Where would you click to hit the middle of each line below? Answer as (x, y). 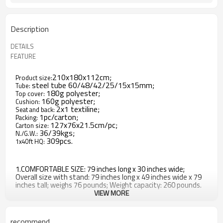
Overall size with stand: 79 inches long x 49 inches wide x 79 (109, 177)
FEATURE (23, 56)
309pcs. (59, 141)
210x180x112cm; (82, 77)
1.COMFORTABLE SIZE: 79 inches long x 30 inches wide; (100, 169)
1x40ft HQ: (31, 141)
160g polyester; (68, 101)
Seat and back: (36, 110)
